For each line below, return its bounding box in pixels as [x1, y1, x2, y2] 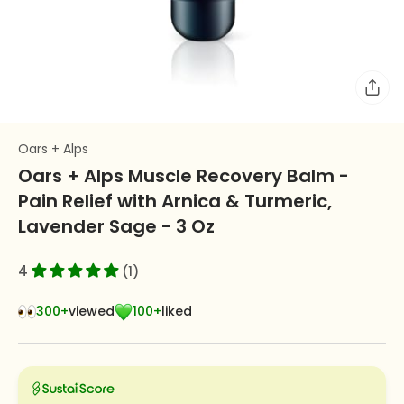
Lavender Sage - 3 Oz [18, 214, 215, 239]
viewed [69, 302, 115, 320]
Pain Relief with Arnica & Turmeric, [18, 188, 332, 214]
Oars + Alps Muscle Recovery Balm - [18, 163, 349, 188]
